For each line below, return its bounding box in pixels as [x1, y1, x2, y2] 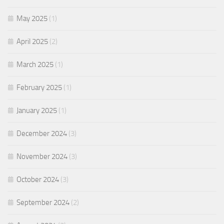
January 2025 [16, 106, 57, 115]
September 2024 [16, 198, 69, 207]
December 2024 [16, 129, 67, 138]
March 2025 [16, 60, 53, 69]
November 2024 [16, 152, 67, 161]
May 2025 [16, 14, 47, 23]
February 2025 [16, 83, 62, 92]
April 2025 [16, 37, 48, 46]
